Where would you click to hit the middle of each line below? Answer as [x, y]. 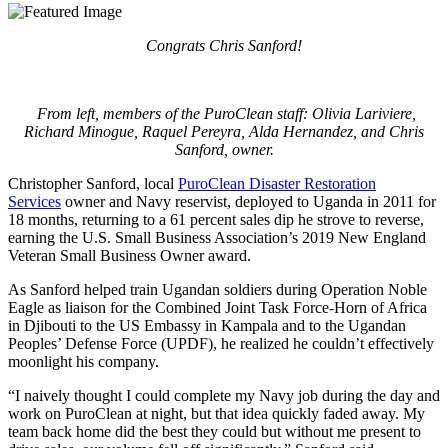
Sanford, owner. [224, 149]
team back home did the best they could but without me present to [214, 431]
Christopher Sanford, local [93, 183]
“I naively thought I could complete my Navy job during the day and [224, 395]
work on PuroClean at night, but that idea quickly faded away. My [216, 413]
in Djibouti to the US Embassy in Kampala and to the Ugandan [207, 325]
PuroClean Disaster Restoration [277, 183]
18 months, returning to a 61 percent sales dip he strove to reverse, [216, 219]
